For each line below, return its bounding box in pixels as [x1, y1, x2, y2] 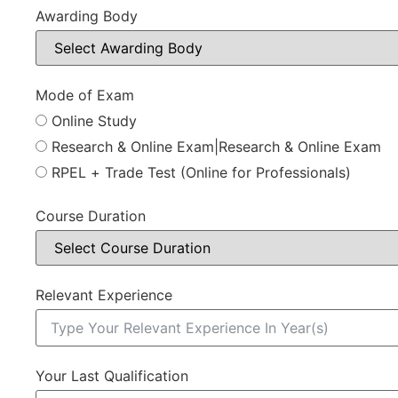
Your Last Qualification [36, 367, 188, 386]
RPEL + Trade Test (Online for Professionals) [52, 163, 351, 182]
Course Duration [36, 207, 146, 226]
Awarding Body [36, 7, 138, 26]
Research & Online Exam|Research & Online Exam [52, 138, 381, 156]
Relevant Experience [36, 286, 172, 305]
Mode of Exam [36, 86, 134, 105]
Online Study [52, 112, 137, 131]
